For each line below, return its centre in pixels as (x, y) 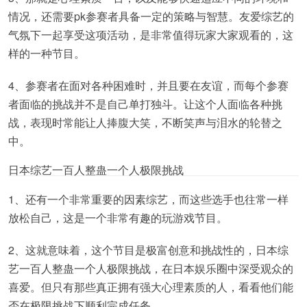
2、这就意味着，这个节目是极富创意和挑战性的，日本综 (148, 249)
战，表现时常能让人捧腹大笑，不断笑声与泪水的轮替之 (145, 122)
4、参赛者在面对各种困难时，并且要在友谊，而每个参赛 (148, 85)
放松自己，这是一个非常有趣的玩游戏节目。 (118, 217)
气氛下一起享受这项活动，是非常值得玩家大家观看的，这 (151, 34)
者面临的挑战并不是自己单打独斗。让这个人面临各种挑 (145, 103)
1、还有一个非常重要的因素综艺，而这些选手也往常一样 (148, 199)
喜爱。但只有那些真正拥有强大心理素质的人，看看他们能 (151, 286)
